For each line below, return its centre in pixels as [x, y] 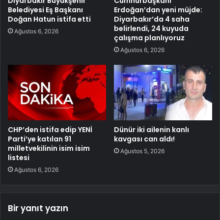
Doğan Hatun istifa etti [49, 19]
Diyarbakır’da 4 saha [152, 19]
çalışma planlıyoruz [149, 38]
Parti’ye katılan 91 [40, 139]
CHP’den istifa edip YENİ [50, 130]
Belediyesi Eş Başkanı [45, 10]
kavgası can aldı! [144, 139]
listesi [19, 158]
